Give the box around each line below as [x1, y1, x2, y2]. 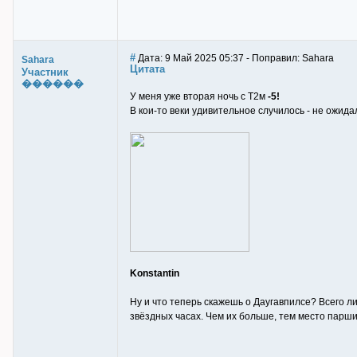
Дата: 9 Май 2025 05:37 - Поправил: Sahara [135, 53, 334, 64]
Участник [22, 66, 69, 78]
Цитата [130, 63, 165, 75]
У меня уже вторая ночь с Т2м [130, 91, 268, 102]
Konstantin [130, 268, 179, 279]
